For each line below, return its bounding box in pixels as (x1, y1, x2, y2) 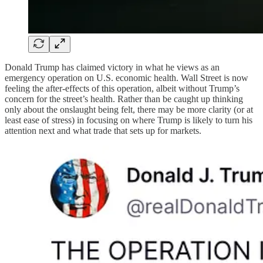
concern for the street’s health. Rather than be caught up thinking (5, 93, 243, 104)
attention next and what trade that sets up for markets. (5, 125, 201, 136)
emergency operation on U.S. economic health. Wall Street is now (5, 72, 248, 83)
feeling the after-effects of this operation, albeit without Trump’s (5, 83, 240, 93)
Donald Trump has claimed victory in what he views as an (5, 62, 220, 72)
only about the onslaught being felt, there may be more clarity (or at (5, 104, 253, 114)
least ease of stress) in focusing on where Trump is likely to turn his (5, 114, 252, 125)
